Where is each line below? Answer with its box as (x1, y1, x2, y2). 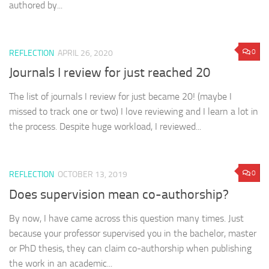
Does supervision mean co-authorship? (9, 186, 229, 202)
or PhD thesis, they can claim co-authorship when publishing (9, 242, 252, 254)
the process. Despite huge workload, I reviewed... (9, 121, 201, 133)
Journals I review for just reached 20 (9, 65, 210, 81)
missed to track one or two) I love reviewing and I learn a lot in (9, 106, 258, 118)
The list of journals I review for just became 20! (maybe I (9, 91, 232, 103)
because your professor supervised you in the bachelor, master (9, 227, 256, 239)
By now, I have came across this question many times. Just (9, 212, 244, 224)
